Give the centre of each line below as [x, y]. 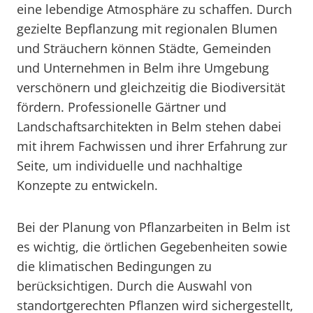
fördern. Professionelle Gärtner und [122, 107]
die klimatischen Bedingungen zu [114, 266]
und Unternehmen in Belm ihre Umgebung [143, 68]
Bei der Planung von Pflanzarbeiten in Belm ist [153, 227]
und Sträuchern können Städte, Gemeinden [144, 48]
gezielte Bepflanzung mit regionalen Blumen [147, 29]
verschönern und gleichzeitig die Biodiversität [151, 87]
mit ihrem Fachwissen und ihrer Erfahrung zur [152, 146]
